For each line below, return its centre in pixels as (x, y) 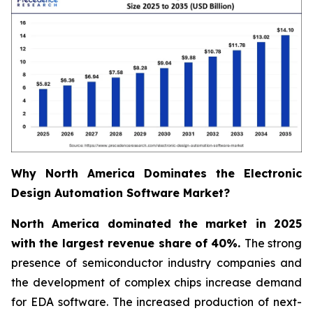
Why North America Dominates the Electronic (156, 174)
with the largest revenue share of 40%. (128, 243)
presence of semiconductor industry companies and (156, 263)
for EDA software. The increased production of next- (156, 302)
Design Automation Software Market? (121, 193)
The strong (273, 243)
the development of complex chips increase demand (156, 283)
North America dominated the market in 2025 (156, 224)
